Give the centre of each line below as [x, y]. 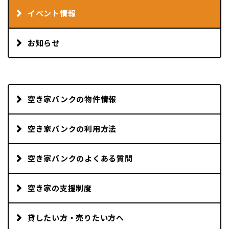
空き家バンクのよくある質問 [80, 158]
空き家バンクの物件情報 [72, 99]
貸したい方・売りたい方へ [76, 218]
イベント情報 [52, 13]
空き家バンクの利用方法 [72, 129]
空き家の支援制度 [60, 188]
